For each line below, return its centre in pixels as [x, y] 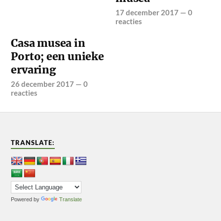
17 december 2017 [147, 12]
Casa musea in [48, 43]
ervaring [33, 70]
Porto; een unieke [57, 56]
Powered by [26, 199]
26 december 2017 [43, 84]
